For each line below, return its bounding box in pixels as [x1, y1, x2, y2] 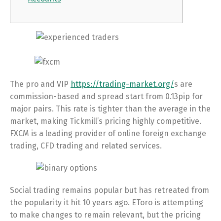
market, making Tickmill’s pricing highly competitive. [10, 116, 201, 126]
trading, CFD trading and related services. [10, 141, 162, 150]
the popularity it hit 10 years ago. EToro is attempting [10, 198, 203, 207]
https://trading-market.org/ [71, 79, 174, 89]
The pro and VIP [10, 79, 71, 89]
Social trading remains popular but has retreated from [10, 185, 209, 195]
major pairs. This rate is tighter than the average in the [10, 104, 211, 113]
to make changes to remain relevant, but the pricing [10, 210, 201, 220]
